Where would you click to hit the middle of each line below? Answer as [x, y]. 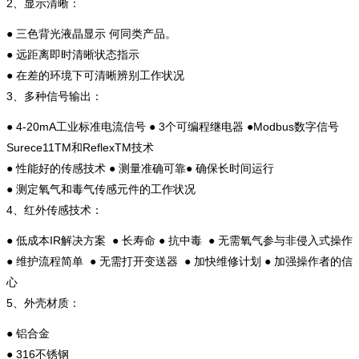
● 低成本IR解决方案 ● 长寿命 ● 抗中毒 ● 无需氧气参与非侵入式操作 [179, 240]
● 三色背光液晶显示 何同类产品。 [91, 33]
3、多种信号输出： [54, 96]
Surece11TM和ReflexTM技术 [80, 147]
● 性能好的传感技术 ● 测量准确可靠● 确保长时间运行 [140, 168]
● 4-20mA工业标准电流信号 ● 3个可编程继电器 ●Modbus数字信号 [173, 126]
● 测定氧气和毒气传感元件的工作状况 [101, 189]
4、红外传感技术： [54, 210]
